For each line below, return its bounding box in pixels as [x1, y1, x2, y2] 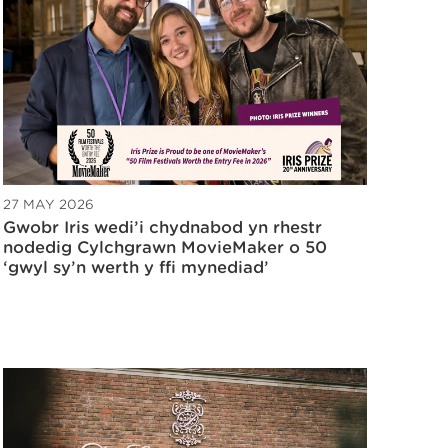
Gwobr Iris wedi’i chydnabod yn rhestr [3, 218, 322, 238]
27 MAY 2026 [3, 197, 94, 213]
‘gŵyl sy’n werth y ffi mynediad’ [3, 258, 269, 278]
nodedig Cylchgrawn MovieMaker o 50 [3, 238, 327, 258]
